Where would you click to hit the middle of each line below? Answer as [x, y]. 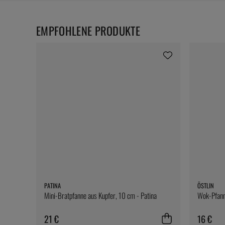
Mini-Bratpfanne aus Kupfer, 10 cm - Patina [100, 195]
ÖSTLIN [205, 185]
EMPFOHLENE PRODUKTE [88, 31]
